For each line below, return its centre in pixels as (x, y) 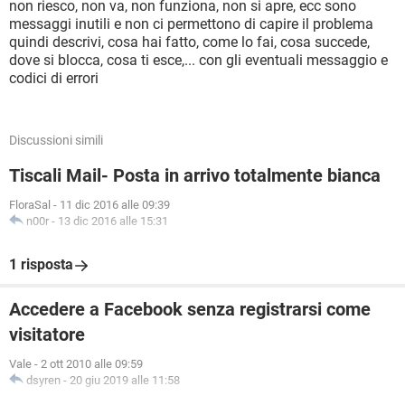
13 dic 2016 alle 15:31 (113, 221)
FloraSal (30, 205)
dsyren (43, 380)
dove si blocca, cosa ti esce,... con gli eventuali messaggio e (198, 60)
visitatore (47, 334)
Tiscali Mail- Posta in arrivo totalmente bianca (195, 175)
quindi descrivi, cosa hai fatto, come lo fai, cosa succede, (189, 42)
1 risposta (41, 264)
